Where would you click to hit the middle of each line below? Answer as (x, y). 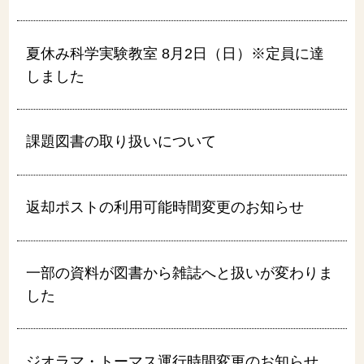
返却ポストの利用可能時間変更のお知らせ (165, 208)
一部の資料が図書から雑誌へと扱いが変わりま (180, 273)
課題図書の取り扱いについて (121, 142)
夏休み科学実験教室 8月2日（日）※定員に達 (175, 53)
